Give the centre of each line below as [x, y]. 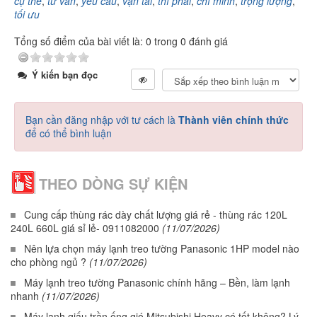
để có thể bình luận [69, 133]
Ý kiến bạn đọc [63, 75]
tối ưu [27, 15]
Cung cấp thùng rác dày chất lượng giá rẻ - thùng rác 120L [156, 215]
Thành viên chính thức [234, 120]
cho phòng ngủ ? [48, 262]
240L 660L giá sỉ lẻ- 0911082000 [85, 228]
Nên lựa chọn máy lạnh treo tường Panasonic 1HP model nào [162, 249]
